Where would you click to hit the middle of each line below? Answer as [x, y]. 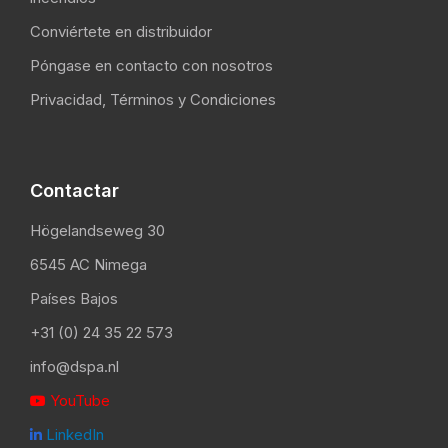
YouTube [78, 401]
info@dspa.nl [74, 367]
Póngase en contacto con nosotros [151, 66]
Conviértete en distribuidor [121, 32]
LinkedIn [73, 435]
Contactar [74, 191]
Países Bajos [74, 299]
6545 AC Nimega [88, 265]
